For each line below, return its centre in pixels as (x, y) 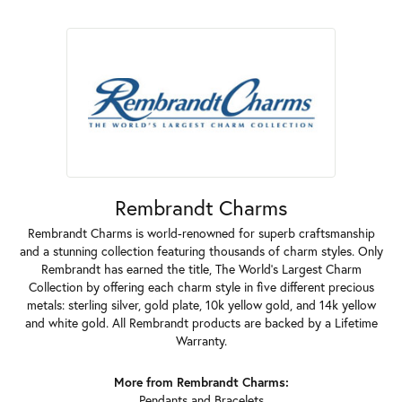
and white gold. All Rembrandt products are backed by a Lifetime (201, 323)
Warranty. (201, 341)
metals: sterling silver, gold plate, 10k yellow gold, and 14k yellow (201, 305)
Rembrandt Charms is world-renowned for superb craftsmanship (201, 233)
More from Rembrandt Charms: (201, 382)
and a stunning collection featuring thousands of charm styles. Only (201, 251)
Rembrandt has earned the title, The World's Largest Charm (201, 269)
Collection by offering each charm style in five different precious (201, 287)
